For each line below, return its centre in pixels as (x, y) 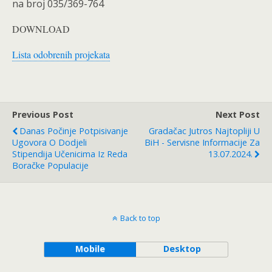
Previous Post (43, 114)
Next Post (238, 114)
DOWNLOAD (41, 29)
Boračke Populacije (50, 165)
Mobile (90, 249)
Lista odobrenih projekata (61, 54)
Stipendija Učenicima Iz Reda (70, 154)
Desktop (182, 249)
